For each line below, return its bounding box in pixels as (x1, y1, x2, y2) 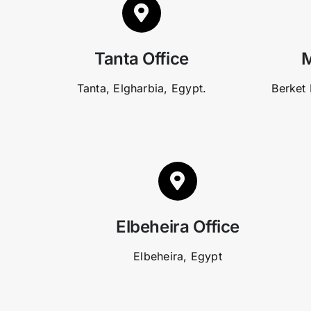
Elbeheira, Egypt (133, 249, 222, 264)
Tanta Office (94, 49, 189, 69)
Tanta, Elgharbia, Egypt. (76, 81, 207, 96)
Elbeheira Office (115, 217, 240, 237)
